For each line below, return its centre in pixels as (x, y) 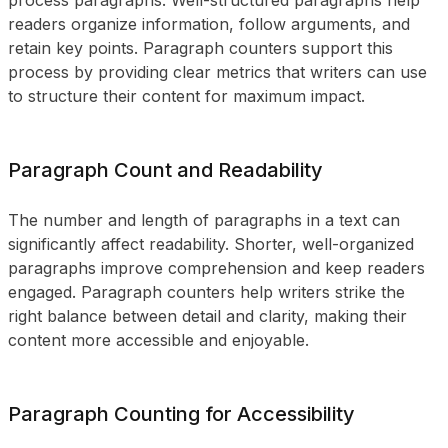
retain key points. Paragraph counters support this (200, 48)
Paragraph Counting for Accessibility (181, 414)
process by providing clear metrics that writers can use (217, 72)
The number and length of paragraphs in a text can (204, 220)
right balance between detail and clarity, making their (207, 316)
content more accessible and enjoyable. (158, 340)
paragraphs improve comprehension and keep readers (216, 268)
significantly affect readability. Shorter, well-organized (211, 244)
